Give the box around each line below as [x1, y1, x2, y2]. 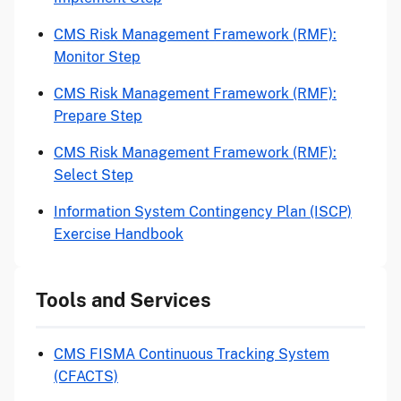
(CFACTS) [54, 368, 118, 385]
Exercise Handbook [54, 226, 183, 243]
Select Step [54, 166, 133, 183]
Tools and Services [36, 288, 211, 311]
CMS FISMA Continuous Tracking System [54, 346, 329, 363]
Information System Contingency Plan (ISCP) [54, 203, 352, 220]
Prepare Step [54, 107, 142, 124]
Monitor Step [54, 48, 141, 65]
